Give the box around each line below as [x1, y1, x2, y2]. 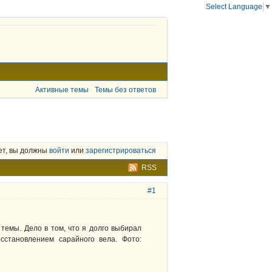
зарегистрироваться [86, 146, 156, 155]
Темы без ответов [95, 85, 156, 94]
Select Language [206, 2, 262, 11]
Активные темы [35, 85, 89, 94]
